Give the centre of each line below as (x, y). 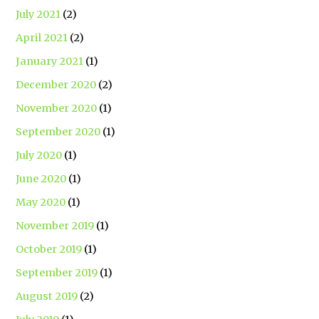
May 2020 (41, 202)
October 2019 (49, 249)
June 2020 (41, 178)
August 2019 (47, 296)
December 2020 (56, 84)
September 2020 (58, 131)
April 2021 (42, 37)
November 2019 (55, 225)
